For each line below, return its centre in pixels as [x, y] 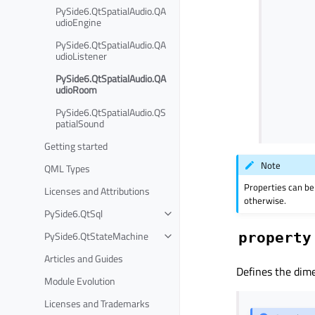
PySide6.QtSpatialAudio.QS [111, 112]
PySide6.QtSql [73, 213]
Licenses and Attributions [97, 191]
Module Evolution [80, 281]
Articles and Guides [84, 258]
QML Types [67, 168]
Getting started [76, 146]
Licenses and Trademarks [97, 303]
